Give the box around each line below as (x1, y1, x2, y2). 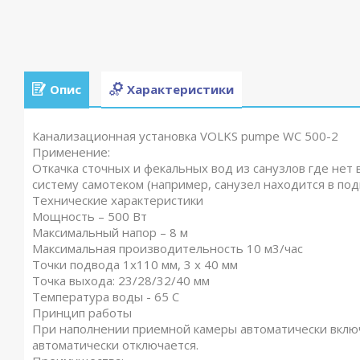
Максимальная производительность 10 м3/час (32, 240, 303, 257)
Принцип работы (32, 305, 132, 321)
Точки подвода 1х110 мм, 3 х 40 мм (32, 256, 238, 273)
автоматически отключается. (32, 337, 198, 354)
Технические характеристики (32, 192, 203, 209)
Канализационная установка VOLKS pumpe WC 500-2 (32, 128, 338, 145)
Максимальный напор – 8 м (32, 224, 188, 241)
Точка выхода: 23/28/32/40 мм (32, 272, 210, 289)
